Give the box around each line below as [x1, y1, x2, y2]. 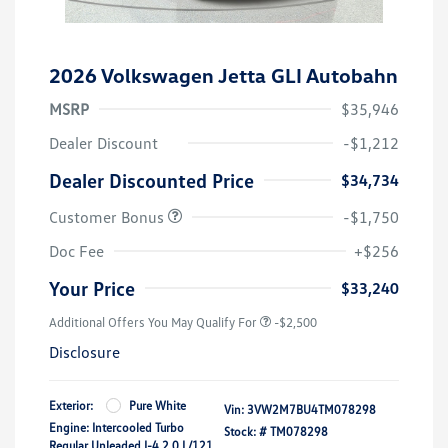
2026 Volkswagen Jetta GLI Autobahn [49, 62, 398, 87]
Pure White [129, 397, 186, 413]
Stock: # [224, 423, 267, 439]
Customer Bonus [49, 206, 168, 227]
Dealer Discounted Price [49, 167, 254, 192]
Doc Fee [49, 240, 104, 261]
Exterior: [49, 397, 93, 413]
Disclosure [49, 341, 120, 362]
